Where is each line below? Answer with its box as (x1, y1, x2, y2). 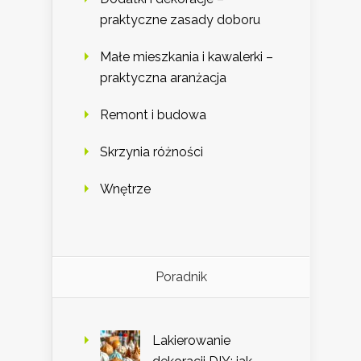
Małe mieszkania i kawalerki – (100, 49, 273, 65)
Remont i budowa (100, 107, 206, 123)
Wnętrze (100, 181, 151, 197)
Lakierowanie (152, 333, 230, 349)
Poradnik (155, 269, 207, 285)
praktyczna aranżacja (100, 70, 226, 86)
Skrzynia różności (100, 144, 203, 160)
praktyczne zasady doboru (100, 12, 260, 28)
